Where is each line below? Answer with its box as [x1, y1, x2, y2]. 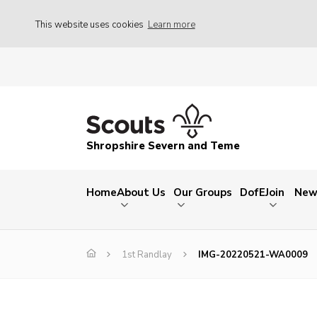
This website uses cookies [35, 18, 146, 31]
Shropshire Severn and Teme [86, 139, 240, 154]
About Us [117, 185, 166, 200]
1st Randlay [122, 248, 172, 262]
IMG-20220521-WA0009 [198, 248, 308, 262]
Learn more [147, 18, 195, 31]
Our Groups [173, 185, 233, 200]
